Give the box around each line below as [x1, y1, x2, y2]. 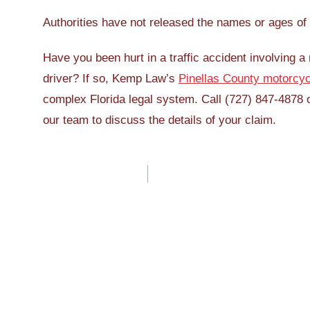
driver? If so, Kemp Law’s [43, 72, 179, 86]
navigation [42, 181, 154, 210]
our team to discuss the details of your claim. [43, 113, 276, 127]
